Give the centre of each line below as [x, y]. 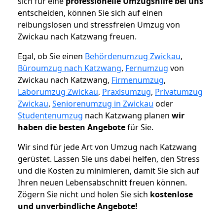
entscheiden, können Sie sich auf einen [90, 13]
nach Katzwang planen [127, 116]
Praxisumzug [127, 92]
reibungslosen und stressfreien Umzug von [99, 25]
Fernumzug [147, 68]
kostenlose [171, 195]
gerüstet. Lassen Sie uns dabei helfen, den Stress [109, 159]
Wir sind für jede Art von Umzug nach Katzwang [107, 147]
